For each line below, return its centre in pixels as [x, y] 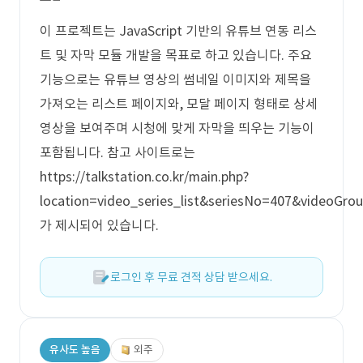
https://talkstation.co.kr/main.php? [144, 177]
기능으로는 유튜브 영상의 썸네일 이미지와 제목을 [175, 79]
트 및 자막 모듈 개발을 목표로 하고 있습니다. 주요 [176, 55]
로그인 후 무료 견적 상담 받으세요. [191, 277]
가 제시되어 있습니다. [99, 225]
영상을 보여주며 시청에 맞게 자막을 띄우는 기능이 [177, 128]
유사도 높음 [75, 350]
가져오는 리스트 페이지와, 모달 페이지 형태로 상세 [179, 104]
